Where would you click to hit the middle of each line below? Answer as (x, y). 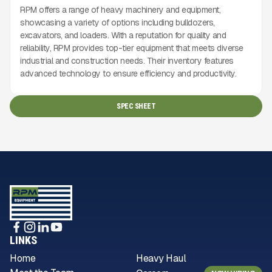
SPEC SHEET (136, 106)
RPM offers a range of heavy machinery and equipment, (120, 10)
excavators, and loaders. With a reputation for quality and (123, 35)
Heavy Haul (161, 258)
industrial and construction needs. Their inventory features (127, 61)
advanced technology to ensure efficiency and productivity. (128, 73)
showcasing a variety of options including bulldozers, (117, 22)
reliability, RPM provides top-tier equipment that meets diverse (132, 48)
